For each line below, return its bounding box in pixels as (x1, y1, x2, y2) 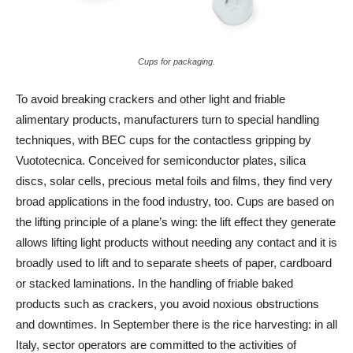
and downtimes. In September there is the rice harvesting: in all (16, 318, 337, 332)
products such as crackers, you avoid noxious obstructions (16, 297, 319, 311)
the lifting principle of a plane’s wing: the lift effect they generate (16, 215, 336, 229)
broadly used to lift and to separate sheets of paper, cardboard (16, 256, 332, 270)
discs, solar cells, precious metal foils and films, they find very (16, 174, 333, 188)
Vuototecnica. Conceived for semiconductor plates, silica (16, 154, 306, 168)
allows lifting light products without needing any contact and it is (16, 236, 337, 250)
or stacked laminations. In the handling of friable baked (16, 277, 293, 291)
